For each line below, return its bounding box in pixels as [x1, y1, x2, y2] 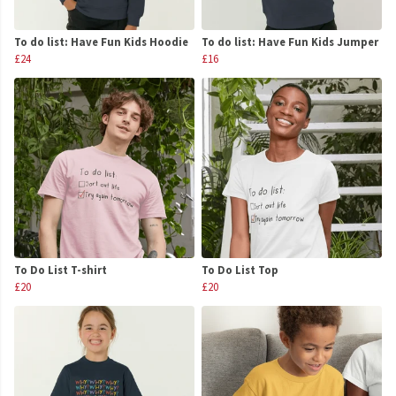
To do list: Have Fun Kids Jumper [202, 34, 378, 49]
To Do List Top [202, 263, 278, 278]
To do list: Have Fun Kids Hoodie [14, 34, 188, 49]
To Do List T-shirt [14, 263, 107, 278]
